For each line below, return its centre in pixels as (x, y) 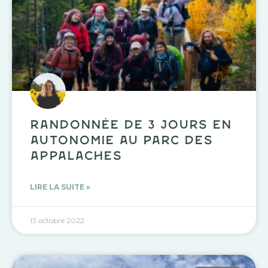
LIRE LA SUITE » (60, 187)
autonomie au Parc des (121, 141)
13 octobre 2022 (57, 220)
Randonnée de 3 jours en (131, 125)
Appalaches (76, 156)
